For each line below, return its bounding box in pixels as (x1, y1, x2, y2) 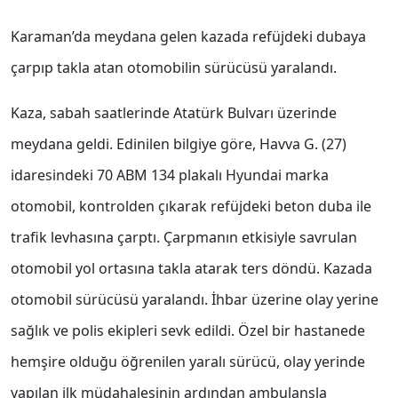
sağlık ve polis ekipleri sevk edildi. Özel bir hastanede (11, 321, 365, 341)
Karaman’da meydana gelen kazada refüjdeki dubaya (11, 27, 366, 47)
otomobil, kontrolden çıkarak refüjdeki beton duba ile (11, 196, 371, 217)
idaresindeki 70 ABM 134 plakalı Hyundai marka (11, 165, 329, 186)
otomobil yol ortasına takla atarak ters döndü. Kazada (11, 259, 372, 279)
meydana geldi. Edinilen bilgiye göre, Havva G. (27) (11, 134, 346, 155)
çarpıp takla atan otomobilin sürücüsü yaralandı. (11, 58, 337, 78)
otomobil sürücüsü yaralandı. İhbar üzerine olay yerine (11, 290, 378, 310)
